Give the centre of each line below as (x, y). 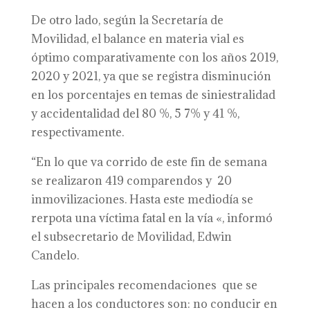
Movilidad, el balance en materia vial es (137, 39)
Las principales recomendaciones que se (144, 285)
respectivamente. (77, 132)
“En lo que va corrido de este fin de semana (149, 162)
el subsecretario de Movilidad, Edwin (131, 237)
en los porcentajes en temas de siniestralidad (153, 95)
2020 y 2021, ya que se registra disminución (151, 76)
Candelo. (55, 255)
